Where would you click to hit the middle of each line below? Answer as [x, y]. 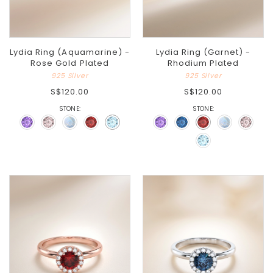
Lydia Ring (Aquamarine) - [70, 52]
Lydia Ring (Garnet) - [203, 52]
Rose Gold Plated [70, 63]
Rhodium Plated [203, 63]
